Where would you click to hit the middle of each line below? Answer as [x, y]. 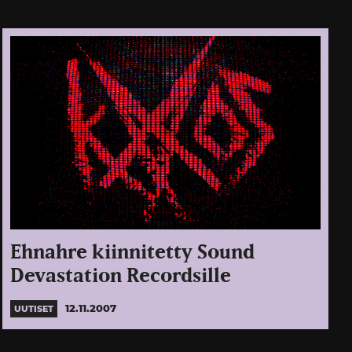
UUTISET [34, 309]
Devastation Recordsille [121, 277]
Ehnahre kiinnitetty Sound [133, 253]
